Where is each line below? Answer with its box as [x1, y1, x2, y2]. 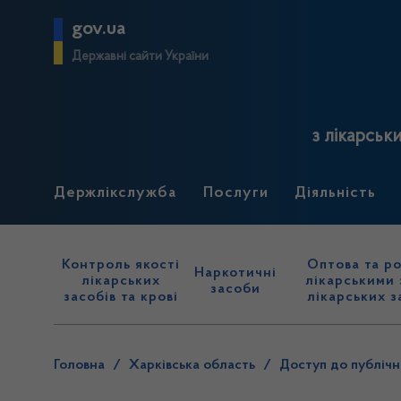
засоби [210, 282, 261, 296]
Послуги [202, 185, 269, 201]
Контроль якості [62, 258, 181, 272]
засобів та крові [64, 290, 179, 304]
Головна [54, 358, 105, 372]
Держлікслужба [54, 185, 176, 201]
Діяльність [294, 185, 377, 201]
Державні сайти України [72, 50, 209, 64]
